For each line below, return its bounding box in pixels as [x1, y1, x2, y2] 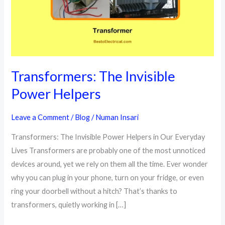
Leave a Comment [11, 113, 70, 122]
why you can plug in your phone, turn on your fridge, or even [11, 173, 204, 182]
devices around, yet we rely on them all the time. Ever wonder [11, 160, 208, 169]
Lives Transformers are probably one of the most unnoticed [11, 146, 206, 155]
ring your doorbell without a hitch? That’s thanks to [11, 187, 178, 196]
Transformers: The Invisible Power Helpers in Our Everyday [11, 133, 205, 142]
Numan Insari [95, 113, 139, 122]
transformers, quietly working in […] [11, 200, 127, 209]
